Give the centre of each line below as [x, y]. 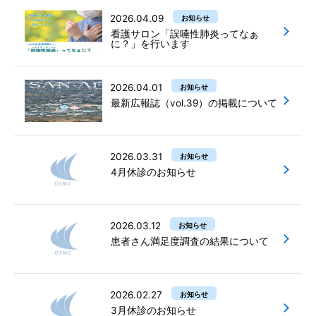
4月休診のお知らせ [153, 172]
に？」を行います [150, 44]
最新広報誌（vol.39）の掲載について [194, 103]
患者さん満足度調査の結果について [190, 241]
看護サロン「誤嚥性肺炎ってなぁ [185, 34]
